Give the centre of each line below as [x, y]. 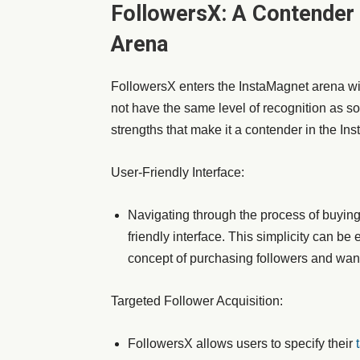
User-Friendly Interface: [178, 172]
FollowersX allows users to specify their [242, 344]
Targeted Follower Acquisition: [197, 301]
